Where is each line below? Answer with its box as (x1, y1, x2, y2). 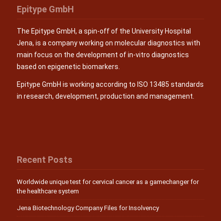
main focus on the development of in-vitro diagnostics (16, 51, 189, 59)
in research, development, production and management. (16, 92, 194, 101)
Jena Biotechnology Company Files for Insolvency (16, 204, 159, 212)
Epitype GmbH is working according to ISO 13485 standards (16, 80, 204, 89)
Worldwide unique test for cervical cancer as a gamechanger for (16, 178, 199, 186)
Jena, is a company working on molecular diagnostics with (16, 39, 200, 47)
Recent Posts (16, 154, 73, 165)
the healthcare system (16, 187, 79, 195)
